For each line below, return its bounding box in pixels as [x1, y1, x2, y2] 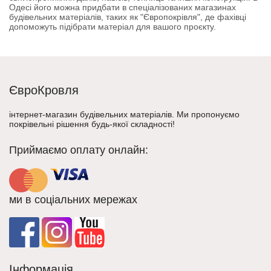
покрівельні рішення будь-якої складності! [9, 119, 175, 129]
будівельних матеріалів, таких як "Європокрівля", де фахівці [9, 12, 246, 22]
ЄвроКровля [9, 83, 79, 97]
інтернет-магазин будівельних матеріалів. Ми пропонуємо [9, 109, 240, 119]
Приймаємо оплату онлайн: [9, 144, 148, 156]
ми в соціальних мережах [9, 194, 137, 206]
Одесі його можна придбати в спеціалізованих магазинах [9, 2, 236, 12]
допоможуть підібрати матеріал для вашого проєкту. [9, 22, 216, 31]
